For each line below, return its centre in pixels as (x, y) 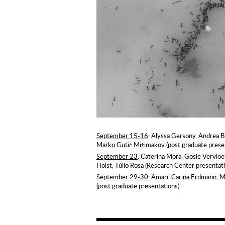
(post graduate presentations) (138, 186)
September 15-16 (122, 136)
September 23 (117, 156)
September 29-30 (122, 177)
